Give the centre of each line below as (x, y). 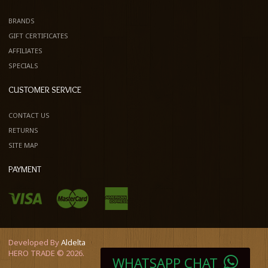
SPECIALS (23, 66)
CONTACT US (29, 115)
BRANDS (22, 21)
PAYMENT (25, 169)
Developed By (35, 242)
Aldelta (73, 242)
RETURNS (23, 130)
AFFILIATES (25, 51)
